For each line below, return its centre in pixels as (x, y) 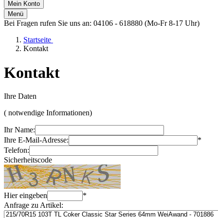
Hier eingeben (26, 196)
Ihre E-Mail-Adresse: (36, 140)
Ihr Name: (19, 130)
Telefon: (17, 150)
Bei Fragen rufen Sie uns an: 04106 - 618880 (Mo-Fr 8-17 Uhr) (102, 23)
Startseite (38, 40)
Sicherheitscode (28, 160)
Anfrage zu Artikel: (34, 205)
